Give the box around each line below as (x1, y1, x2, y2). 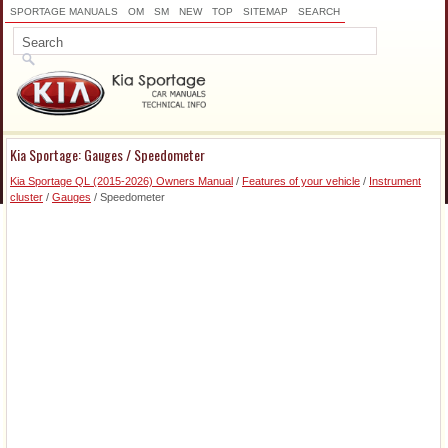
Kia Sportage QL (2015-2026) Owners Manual (10, 175, 233, 188)
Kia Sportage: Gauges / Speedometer (10, 144, 205, 166)
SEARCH (298, 6, 340, 17)
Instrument (369, 175, 421, 188)
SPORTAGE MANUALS (10, 6, 118, 17)
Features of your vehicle (242, 175, 360, 188)
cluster (10, 191, 43, 204)
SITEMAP (243, 6, 288, 17)
